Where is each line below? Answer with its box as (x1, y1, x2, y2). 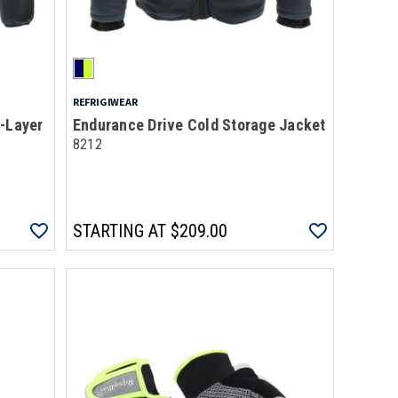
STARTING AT (72, 220, 166, 242)
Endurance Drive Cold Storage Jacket (72, 115, 326, 134)
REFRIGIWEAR (72, 95, 138, 108)
